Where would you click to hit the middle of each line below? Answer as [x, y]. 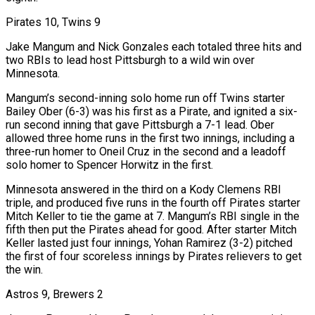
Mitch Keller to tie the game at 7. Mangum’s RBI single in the [153, 216]
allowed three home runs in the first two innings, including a [150, 138]
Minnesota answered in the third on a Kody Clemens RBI [143, 189]
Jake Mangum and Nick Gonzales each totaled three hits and [154, 46]
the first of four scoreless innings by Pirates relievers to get [154, 256]
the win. [24, 269]
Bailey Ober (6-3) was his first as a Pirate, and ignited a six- [152, 111]
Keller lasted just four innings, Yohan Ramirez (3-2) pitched [149, 243]
